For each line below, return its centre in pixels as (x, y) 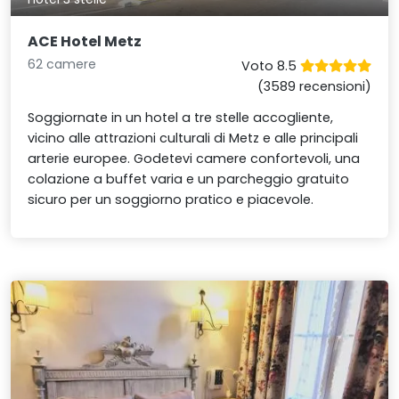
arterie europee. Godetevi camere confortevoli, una (194, 159)
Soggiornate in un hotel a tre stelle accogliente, (181, 118)
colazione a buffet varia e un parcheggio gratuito (189, 179)
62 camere (62, 65)
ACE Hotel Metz (85, 42)
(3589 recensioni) (314, 87)
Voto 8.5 (270, 66)
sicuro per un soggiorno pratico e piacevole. (171, 200)
